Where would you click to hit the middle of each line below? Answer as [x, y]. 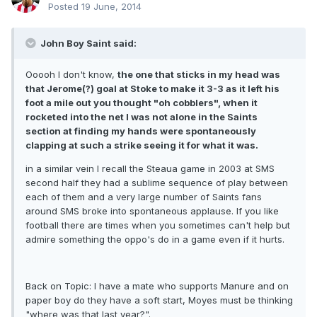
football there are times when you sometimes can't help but [158, 225]
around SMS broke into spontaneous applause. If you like [152, 211]
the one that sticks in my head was [199, 75]
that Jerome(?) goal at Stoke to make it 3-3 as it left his [152, 89]
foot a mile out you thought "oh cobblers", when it [142, 103]
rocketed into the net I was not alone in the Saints [142, 117]
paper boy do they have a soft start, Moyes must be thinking [159, 300]
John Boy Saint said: [87, 44]
